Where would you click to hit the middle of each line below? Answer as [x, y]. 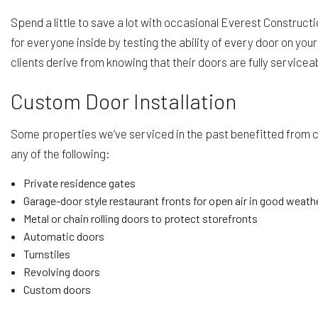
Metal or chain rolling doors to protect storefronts [140, 218]
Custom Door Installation [124, 100]
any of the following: [60, 153]
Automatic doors [64, 236]
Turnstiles [46, 253]
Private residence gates [79, 182]
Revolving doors [61, 271]
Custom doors [57, 289]
